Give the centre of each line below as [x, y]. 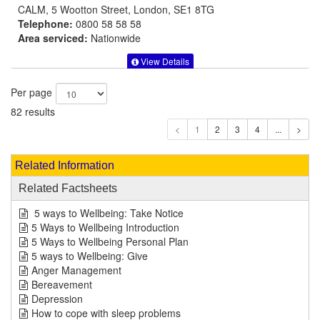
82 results [33, 112]
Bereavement [62, 285]
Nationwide [114, 37]
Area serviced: [53, 37]
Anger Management [76, 270]
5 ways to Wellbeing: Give [90, 256]
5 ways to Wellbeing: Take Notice [107, 213]
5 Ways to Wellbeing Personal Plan [110, 242]
